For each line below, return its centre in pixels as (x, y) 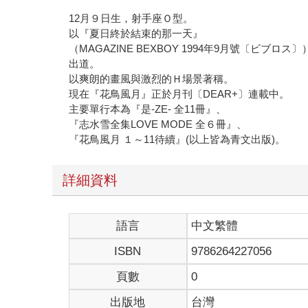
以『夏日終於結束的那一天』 (136, 34)
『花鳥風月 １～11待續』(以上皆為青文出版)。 (177, 140)
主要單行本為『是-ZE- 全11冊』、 (148, 109)
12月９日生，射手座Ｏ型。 (131, 19)
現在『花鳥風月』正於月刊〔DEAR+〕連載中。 (179, 94)
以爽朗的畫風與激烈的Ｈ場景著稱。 (152, 79)
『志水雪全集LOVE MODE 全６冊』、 (158, 124)
